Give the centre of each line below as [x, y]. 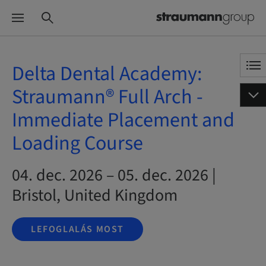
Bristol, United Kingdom [95, 195]
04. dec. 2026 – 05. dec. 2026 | [114, 175]
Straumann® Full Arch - [107, 97]
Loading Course [77, 143]
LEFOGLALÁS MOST [77, 229]
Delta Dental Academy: [107, 74]
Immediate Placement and [123, 120]
